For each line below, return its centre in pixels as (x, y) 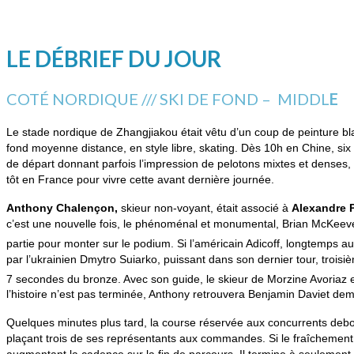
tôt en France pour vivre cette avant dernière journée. (140, 179)
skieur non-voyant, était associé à (205, 207)
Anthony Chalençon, (62, 207)
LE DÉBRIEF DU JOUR (114, 58)
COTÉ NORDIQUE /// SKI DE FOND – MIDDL (168, 98)
